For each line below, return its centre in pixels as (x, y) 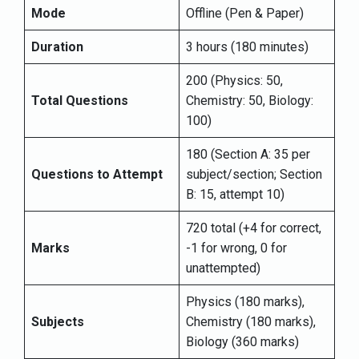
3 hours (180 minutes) (247, 47)
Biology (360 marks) (242, 342)
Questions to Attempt (97, 175)
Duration (57, 47)
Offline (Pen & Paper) (245, 14)
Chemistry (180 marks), (251, 322)
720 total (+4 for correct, (254, 228)
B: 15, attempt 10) (235, 195)
